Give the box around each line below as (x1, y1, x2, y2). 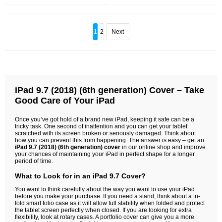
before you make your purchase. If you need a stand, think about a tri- (15, 193, 200, 200)
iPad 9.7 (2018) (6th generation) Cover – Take (15, 85, 204, 95)
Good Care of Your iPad (15, 96, 115, 106)
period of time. (15, 158, 53, 165)
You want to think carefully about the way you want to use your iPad (15, 186, 195, 193)
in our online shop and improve (120, 144, 206, 151)
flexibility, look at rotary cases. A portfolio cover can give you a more (15, 214, 194, 221)
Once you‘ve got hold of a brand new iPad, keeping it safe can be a (15, 116, 194, 123)
